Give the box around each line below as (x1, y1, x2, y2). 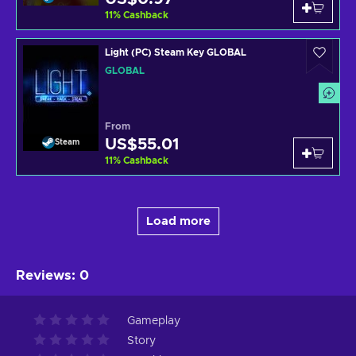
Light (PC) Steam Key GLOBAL (105, 47, 246, 57)
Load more (145, 215, 211, 227)
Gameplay (127, 315, 180, 327)
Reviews (16, 268, 72, 282)
